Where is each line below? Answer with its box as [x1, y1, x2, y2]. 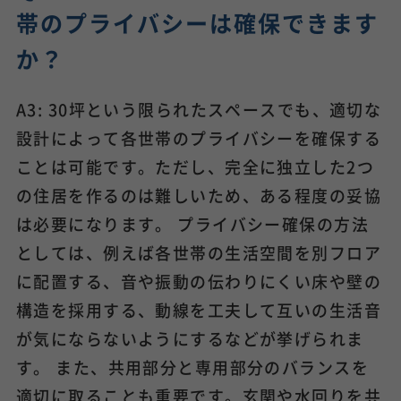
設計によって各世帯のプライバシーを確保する [15, 126, 382, 150]
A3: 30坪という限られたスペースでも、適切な [15, 98, 382, 122]
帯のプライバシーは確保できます [15, 6, 380, 39]
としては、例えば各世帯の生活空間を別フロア [15, 241, 382, 265]
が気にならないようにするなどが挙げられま [15, 327, 364, 351]
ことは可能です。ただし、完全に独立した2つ [15, 155, 375, 179]
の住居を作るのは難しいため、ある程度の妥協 [15, 183, 382, 208]
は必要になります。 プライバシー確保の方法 [15, 212, 370, 236]
